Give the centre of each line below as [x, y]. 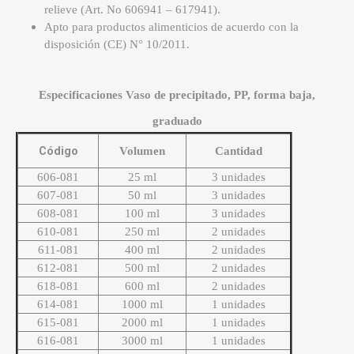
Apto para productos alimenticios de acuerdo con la [171, 27]
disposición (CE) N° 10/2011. [117, 45]
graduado [177, 121]
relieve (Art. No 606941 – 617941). [132, 10]
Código [58, 151]
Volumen [142, 151]
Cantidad [238, 151]
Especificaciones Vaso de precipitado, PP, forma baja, [177, 95]
